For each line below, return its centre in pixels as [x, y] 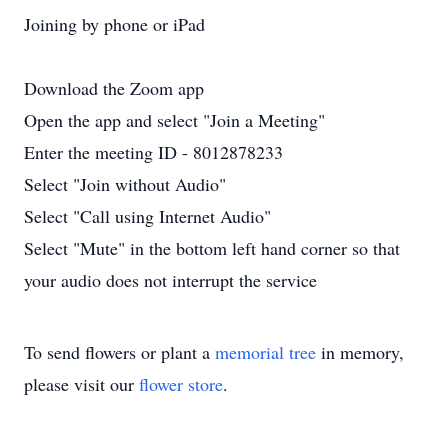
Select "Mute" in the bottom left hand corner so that [212, 248]
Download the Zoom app [114, 88]
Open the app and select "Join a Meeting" [174, 120]
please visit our [81, 384]
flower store [181, 384]
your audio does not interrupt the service [170, 280]
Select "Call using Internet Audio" [147, 216]
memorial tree [265, 352]
